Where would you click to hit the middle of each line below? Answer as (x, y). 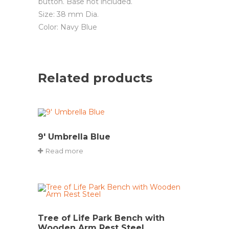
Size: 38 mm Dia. (68, 14)
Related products (95, 78)
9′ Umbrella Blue (74, 136)
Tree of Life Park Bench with (101, 218)
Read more (64, 151)
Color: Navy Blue (68, 27)
